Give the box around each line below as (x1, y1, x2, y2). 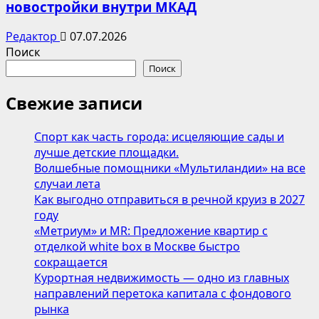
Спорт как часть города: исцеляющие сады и (34, 129, 284, 145)
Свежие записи (6, 91, 142, 115)
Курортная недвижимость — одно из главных (34, 270, 289, 286)
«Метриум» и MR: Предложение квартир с (34, 223, 268, 239)
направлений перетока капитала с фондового (34, 286, 291, 302)
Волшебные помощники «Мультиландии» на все (34, 160, 305, 177)
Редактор (6, 28, 60, 45)
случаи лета (34, 176, 100, 192)
